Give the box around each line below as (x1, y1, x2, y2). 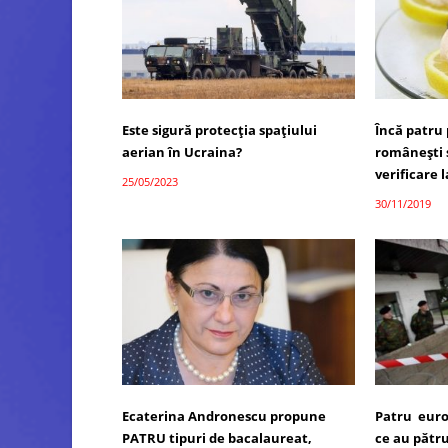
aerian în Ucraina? (122, 143, 242, 162)
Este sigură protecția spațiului (122, 121, 317, 140)
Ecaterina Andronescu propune (122, 406, 326, 425)
